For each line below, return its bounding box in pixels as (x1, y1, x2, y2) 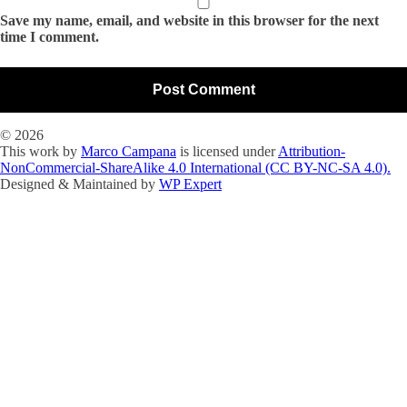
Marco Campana (81, 144, 176, 160)
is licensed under (176, 144, 278, 160)
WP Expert (159, 176, 222, 193)
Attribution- (278, 144, 345, 160)
